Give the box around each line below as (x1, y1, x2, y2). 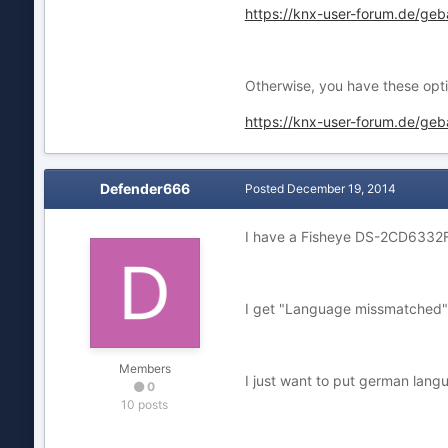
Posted (244, 181, 287, 196)
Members (118, 361, 171, 376)
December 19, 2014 (286, 181, 396, 196)
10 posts (121, 397, 169, 412)
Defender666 (99, 180, 190, 197)
